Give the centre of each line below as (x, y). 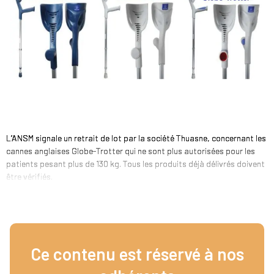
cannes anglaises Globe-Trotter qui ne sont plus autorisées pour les (131, 151)
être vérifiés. (29, 176)
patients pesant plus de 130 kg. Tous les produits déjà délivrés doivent (135, 164)
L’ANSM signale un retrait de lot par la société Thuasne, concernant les (136, 138)
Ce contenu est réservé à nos (137, 254)
